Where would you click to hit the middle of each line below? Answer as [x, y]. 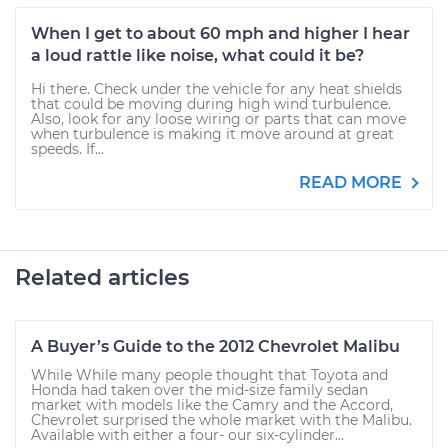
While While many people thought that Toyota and [209, 375]
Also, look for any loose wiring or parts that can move [218, 119]
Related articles [102, 277]
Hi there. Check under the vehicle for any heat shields [216, 89]
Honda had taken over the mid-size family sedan [199, 390]
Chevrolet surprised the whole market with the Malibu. [221, 420]
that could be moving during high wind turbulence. [211, 104]
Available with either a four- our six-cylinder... [187, 435]
